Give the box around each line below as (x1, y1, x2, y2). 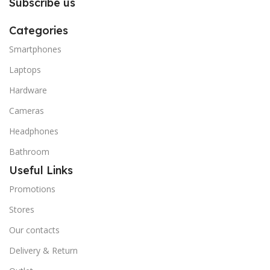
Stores (9, 204, 34, 215)
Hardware (9, 84, 47, 96)
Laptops (9, 64, 41, 75)
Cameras (9, 105, 44, 116)
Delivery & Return (9, 245, 78, 256)
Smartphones (9, 43, 61, 55)
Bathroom (9, 146, 49, 157)
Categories (9, 24, 68, 37)
